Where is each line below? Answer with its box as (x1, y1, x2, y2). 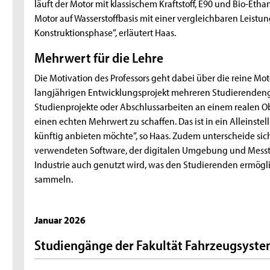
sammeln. (34, 172, 74, 186)
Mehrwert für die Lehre (34, 49, 164, 67)
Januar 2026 (34, 212, 86, 226)
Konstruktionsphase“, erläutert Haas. (34, 25, 177, 39)
